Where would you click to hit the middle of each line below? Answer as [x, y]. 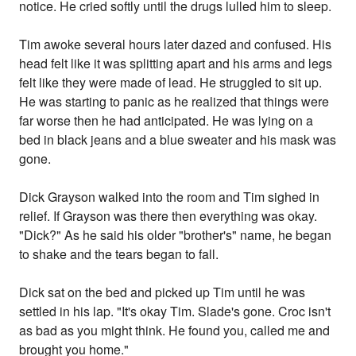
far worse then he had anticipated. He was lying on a [166, 121]
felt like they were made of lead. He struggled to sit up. [171, 83]
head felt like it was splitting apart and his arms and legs [176, 64]
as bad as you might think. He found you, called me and [175, 331]
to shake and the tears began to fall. [119, 254]
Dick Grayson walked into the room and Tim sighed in [170, 197]
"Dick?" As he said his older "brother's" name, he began [176, 235]
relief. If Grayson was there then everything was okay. [168, 216]
